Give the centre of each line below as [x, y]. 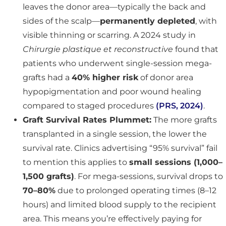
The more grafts [184, 120]
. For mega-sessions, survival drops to [149, 176]
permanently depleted [148, 21]
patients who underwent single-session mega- [117, 63]
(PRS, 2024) [180, 105]
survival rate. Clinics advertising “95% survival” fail [120, 148]
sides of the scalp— [61, 21]
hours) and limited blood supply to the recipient [120, 204]
